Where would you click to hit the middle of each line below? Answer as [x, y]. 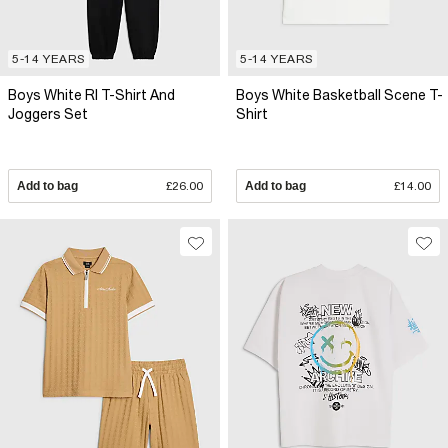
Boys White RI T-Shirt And [91, 95]
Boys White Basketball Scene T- [339, 95]
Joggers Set [48, 114]
